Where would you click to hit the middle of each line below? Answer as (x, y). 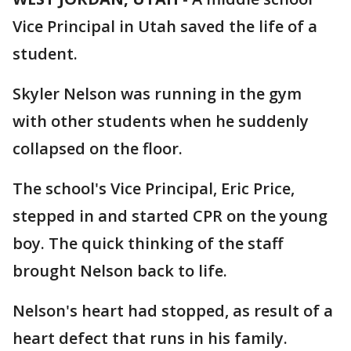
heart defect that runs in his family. (150, 338)
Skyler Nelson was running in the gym (157, 94)
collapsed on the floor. (98, 148)
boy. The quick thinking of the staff (148, 243)
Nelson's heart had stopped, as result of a (173, 311)
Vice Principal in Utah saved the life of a (165, 26)
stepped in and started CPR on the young (170, 216)
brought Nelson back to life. (120, 271)
